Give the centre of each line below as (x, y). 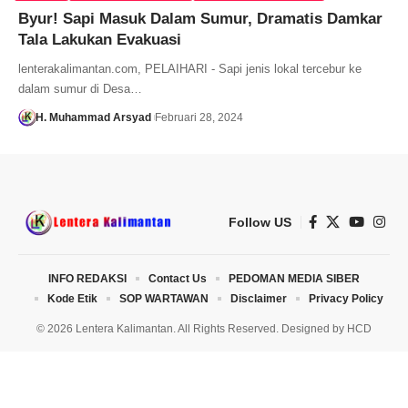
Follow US (260, 222)
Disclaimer (258, 298)
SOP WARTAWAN (163, 298)
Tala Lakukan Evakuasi (100, 39)
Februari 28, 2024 (199, 117)
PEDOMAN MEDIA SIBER (294, 278)
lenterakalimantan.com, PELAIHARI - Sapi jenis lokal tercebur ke (190, 68)
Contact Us (178, 278)
